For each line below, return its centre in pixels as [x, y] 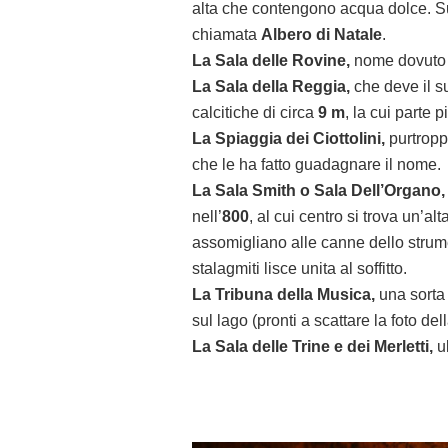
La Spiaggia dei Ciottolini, [288, 139]
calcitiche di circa [255, 113]
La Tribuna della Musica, [283, 295]
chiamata [226, 35]
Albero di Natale [321, 35]
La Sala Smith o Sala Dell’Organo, [318, 191]
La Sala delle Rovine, [271, 61]
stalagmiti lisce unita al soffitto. [299, 269]
